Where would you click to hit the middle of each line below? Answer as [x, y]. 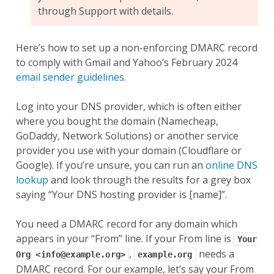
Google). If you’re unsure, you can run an [110, 165]
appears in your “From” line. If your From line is [124, 239]
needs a [215, 254]
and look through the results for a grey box [149, 180]
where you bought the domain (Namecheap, [117, 121]
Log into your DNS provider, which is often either [128, 107]
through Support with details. [105, 11]
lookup [32, 180]
